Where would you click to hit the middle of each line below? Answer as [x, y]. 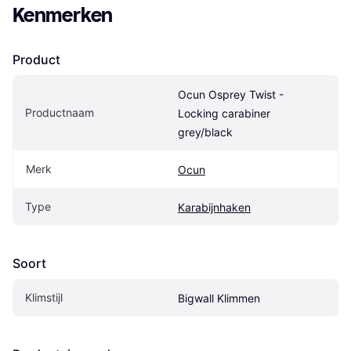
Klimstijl [44, 297]
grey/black [205, 132]
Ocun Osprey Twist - [231, 94]
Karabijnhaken [214, 207]
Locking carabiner [224, 113]
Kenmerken [63, 15]
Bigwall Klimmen [219, 298]
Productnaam [60, 112]
